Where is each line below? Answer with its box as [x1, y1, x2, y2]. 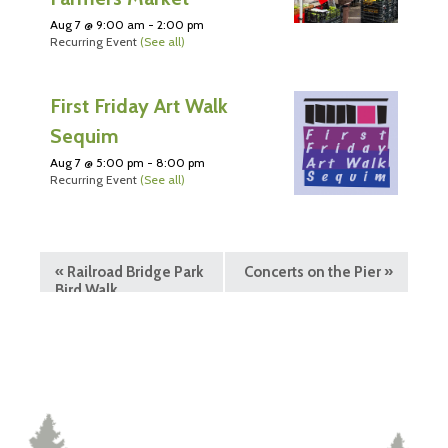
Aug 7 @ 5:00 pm [50, 155, 144, 171]
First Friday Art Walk [50, 94, 228, 119]
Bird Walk [55, 281, 117, 300]
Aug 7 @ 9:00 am [50, 17, 145, 33]
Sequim [50, 124, 119, 149]
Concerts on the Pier [244, 263, 384, 282]
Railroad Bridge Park [64, 263, 203, 282]
